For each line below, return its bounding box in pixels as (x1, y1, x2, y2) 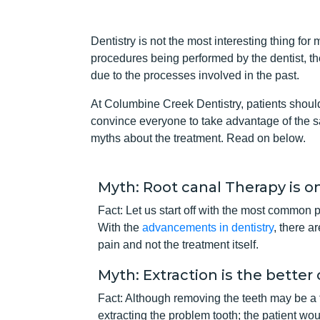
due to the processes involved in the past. (91, 69, 299, 81)
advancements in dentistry (142, 221, 274, 234)
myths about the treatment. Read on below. (91, 131, 306, 144)
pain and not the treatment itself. (98, 238, 259, 251)
